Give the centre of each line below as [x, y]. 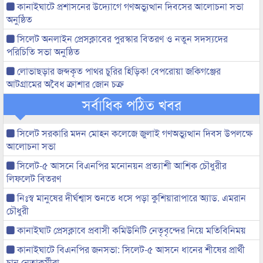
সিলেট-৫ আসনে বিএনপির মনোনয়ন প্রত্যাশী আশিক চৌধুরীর [121, 165]
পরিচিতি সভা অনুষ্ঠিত [43, 51]
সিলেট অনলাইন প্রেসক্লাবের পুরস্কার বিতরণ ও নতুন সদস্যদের [121, 38]
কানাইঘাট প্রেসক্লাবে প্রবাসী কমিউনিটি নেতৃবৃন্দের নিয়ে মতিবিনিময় [130, 230]
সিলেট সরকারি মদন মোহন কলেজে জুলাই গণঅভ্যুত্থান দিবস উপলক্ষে [134, 133]
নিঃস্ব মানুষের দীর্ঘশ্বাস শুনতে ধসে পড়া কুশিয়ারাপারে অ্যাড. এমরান [130, 198]
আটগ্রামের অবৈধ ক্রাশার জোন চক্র [65, 84]
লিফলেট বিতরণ [34, 178]
